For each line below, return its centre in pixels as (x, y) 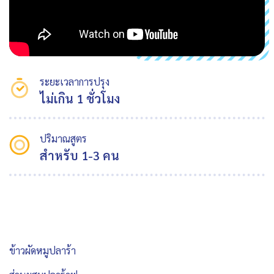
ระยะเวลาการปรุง (75, 82)
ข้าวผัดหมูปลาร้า (44, 251)
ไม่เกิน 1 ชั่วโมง (80, 99)
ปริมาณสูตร (63, 139)
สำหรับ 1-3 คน (80, 156)
